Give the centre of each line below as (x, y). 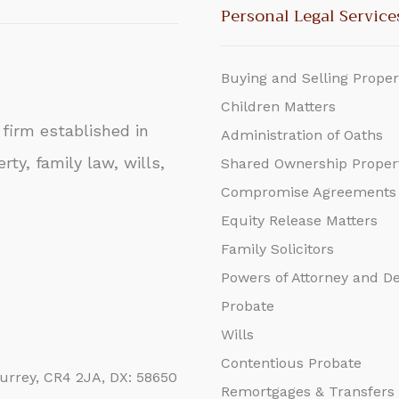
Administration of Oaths (302, 135)
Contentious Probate (292, 363)
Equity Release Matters (300, 220)
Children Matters (279, 106)
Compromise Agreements (309, 192)
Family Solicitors (278, 249)
